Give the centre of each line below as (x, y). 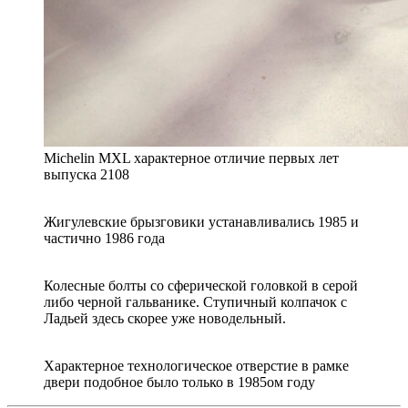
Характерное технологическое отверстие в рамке (196, 365)
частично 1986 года (104, 238)
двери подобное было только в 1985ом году (179, 382)
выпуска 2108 (87, 174)
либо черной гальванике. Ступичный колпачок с (195, 301)
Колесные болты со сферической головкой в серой (201, 285)
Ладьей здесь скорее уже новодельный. (165, 318)
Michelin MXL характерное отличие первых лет (191, 158)
